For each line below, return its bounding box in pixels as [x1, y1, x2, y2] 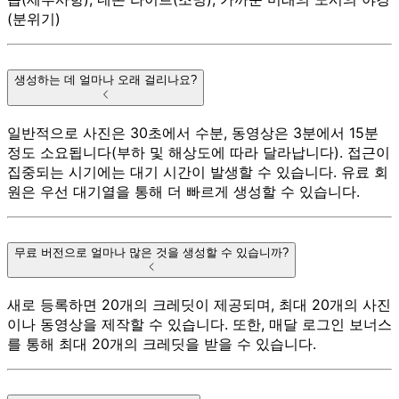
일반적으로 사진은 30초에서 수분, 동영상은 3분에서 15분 [7, 123, 379, 142]
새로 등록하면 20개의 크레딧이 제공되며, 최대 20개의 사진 [7, 295, 391, 313]
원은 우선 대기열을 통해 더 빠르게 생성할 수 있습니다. [7, 182, 360, 200]
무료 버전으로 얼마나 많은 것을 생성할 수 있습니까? [14, 245, 289, 259]
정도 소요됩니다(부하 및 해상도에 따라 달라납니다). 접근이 [7, 142, 390, 161]
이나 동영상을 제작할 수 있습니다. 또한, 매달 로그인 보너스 [7, 314, 392, 333]
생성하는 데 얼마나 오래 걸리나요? [14, 73, 197, 87]
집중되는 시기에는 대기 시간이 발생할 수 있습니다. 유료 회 [7, 162, 388, 181]
